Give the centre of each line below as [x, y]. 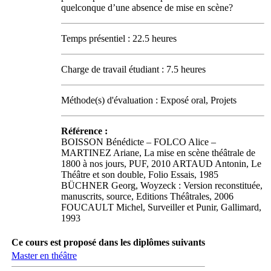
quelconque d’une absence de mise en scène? [147, 8]
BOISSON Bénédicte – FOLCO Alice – [139, 142]
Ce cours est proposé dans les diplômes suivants [108, 242]
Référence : [84, 131]
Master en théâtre [44, 256]
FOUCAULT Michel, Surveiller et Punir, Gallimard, [161, 207]
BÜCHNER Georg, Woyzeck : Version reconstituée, [162, 185]
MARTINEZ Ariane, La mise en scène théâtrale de [158, 153]
